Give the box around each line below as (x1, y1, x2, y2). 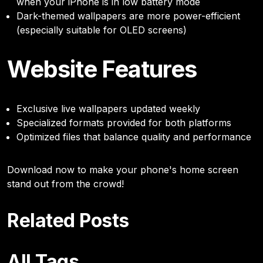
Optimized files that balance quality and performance (16, 130, 251, 143)
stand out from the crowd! (7, 177, 124, 190)
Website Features (7, 54, 197, 83)
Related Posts (7, 208, 129, 232)
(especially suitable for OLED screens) (16, 23, 187, 36)
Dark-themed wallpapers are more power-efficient (16, 9, 240, 22)
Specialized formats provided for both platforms (16, 116, 231, 129)
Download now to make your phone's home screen (7, 163, 238, 176)
